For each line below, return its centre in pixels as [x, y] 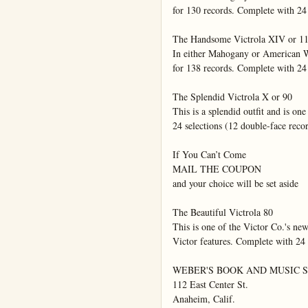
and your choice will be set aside [235, 184]
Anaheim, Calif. [204, 299]
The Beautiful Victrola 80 [223, 212]
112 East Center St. [210, 285]
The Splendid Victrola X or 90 [232, 97]
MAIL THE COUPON [217, 169]
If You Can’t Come [209, 155]
